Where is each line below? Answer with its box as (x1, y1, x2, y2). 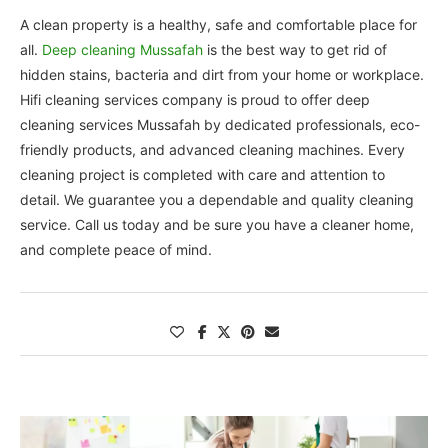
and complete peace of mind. (20, 241, 212, 259)
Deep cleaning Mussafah (42, 41, 203, 59)
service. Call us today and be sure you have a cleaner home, (20, 216, 414, 234)
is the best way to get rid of (203, 41, 387, 59)
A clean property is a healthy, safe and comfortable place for (20, 16, 417, 34)
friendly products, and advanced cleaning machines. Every (20, 141, 405, 159)
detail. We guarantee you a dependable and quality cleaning (20, 191, 414, 209)
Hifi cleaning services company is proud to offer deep (20, 91, 370, 109)
